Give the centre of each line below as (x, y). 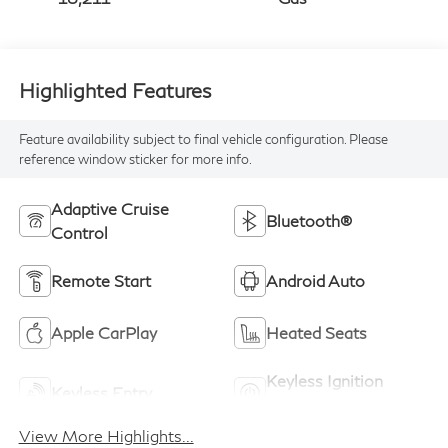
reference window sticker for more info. (135, 158)
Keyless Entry (101, 392)
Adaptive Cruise (109, 208)
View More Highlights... (106, 436)
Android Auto (315, 280)
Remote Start (100, 280)
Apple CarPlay (103, 332)
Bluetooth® (309, 220)
